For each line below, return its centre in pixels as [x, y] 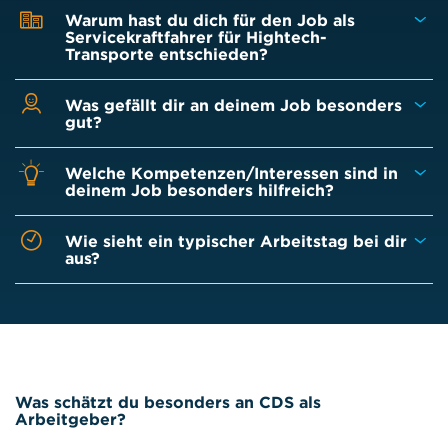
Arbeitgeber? [73, 419]
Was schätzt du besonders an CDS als [168, 402]
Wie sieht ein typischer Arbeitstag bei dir [236, 240]
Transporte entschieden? [166, 53]
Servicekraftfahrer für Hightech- [196, 36]
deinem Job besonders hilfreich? [199, 189]
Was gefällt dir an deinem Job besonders [233, 104]
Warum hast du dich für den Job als [210, 19]
